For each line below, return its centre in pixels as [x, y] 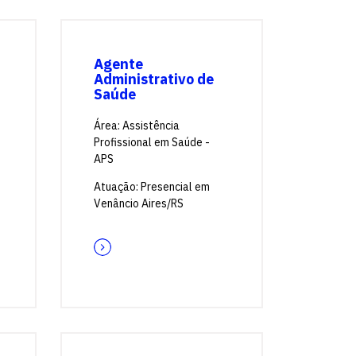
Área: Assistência [137, 126]
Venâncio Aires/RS [139, 203]
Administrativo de [154, 79]
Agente [118, 64]
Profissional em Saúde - [152, 142]
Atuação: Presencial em [152, 187]
